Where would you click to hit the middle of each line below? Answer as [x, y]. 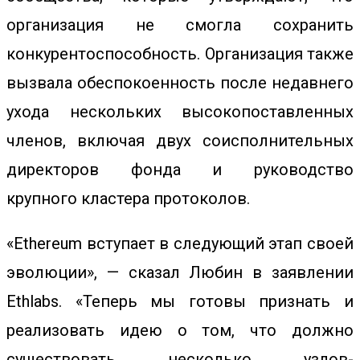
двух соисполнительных [255, 141]
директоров [53, 170]
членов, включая [81, 141]
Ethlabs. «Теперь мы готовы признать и [180, 301]
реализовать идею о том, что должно [180, 330]
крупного [44, 198]
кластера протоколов [164, 198]
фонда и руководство [226, 170]
